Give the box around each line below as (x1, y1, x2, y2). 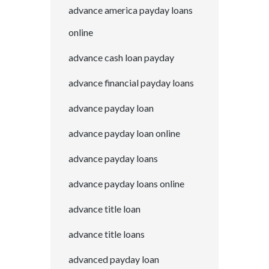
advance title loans (68, 228, 145, 240)
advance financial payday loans (68, 77, 194, 89)
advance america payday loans (68, 4, 193, 16)
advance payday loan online (68, 127, 180, 139)
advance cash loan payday (68, 52, 174, 64)
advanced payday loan (68, 253, 159, 265)
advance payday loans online (68, 178, 184, 190)
